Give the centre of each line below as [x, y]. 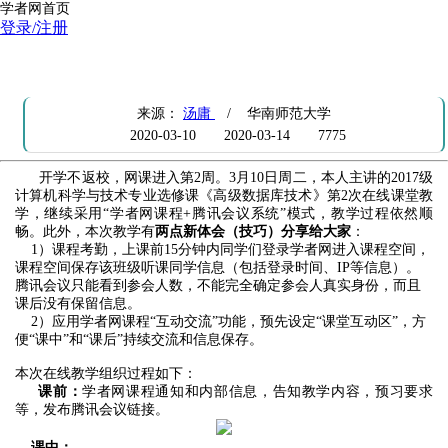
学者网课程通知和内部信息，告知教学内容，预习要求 [258, 391]
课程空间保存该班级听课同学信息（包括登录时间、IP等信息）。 [217, 267]
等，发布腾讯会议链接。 [92, 409]
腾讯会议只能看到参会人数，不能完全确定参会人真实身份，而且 [218, 285]
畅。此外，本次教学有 [85, 231]
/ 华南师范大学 [272, 113]
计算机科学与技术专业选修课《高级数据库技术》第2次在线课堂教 [224, 195]
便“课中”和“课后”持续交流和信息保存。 [139, 339]
